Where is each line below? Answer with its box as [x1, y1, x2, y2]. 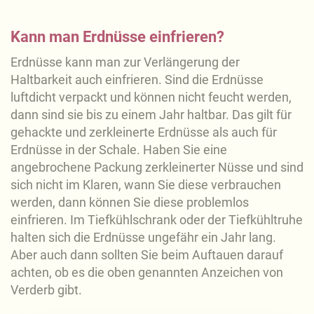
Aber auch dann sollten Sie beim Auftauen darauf [11, 247, 283, 262]
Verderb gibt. [11, 282, 82, 297]
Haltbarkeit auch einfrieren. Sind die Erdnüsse [11, 71, 264, 87]
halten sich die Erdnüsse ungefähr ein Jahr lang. [11, 229, 276, 245]
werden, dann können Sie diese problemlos [11, 194, 249, 210]
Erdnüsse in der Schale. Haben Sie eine [11, 142, 227, 157]
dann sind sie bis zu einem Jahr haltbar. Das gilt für [11, 107, 292, 122]
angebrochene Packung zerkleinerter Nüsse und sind [11, 159, 303, 175]
